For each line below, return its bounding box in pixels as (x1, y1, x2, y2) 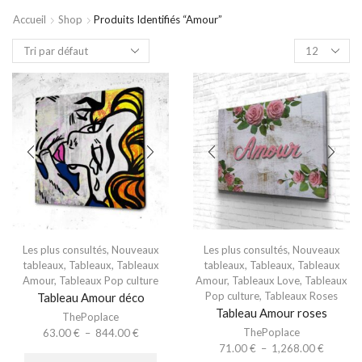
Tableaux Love (232, 274, 300, 287)
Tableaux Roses (264, 289, 338, 302)
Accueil (13, 13, 46, 26)
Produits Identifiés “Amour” (94, 13, 222, 26)
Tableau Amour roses (216, 305, 327, 320)
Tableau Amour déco (36, 290, 145, 305)
